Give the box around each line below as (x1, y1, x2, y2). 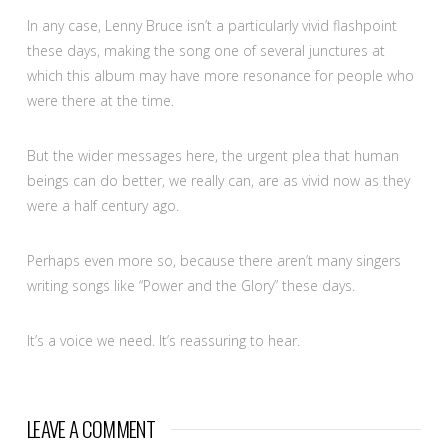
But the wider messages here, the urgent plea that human (26, 145, 399, 165)
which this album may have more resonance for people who (26, 65, 414, 85)
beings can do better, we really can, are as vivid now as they (26, 170, 410, 190)
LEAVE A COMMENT (26, 413, 156, 445)
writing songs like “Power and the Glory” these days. (26, 275, 355, 295)
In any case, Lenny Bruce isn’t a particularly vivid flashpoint (26, 15, 397, 35)
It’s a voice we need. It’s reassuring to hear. (26, 331, 300, 351)
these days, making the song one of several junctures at (26, 40, 385, 60)
